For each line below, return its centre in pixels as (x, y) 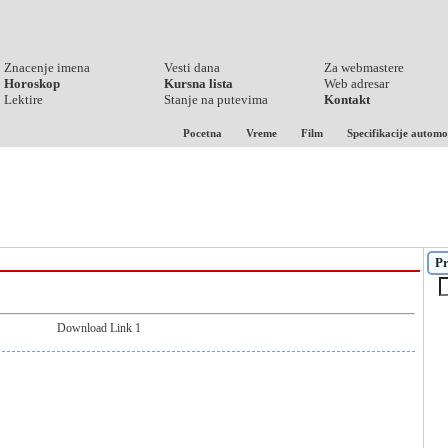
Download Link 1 (98, 328)
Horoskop (32, 83)
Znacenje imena (47, 67)
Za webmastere (364, 67)
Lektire (23, 99)
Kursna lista (198, 83)
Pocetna (202, 133)
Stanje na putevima (216, 99)
